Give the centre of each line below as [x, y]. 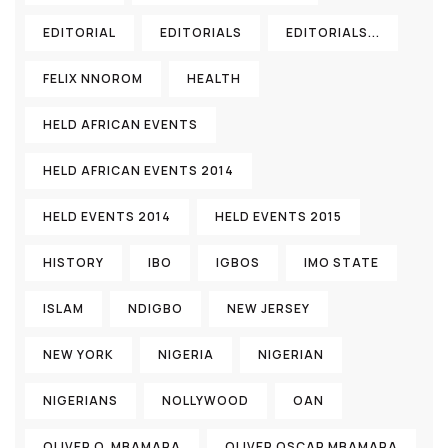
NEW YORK [78, 354]
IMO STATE [341, 262]
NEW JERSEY [268, 308]
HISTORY [73, 262]
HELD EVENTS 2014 [107, 216]
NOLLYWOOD [205, 400]
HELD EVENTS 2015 [278, 216]
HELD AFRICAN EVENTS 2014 [138, 170]
